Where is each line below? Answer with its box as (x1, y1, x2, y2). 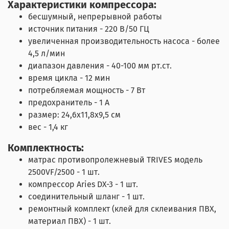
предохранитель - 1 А (28, 97, 109, 107)
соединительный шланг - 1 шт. (28, 191, 145, 201)
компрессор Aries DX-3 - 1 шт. (28, 179, 138, 189)
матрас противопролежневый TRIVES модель (28, 154, 202, 165)
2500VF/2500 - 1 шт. (28, 167, 100, 177)
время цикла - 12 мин (28, 73, 110, 83)
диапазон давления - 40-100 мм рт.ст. (28, 60, 172, 71)
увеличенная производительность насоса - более (28, 36, 220, 46)
